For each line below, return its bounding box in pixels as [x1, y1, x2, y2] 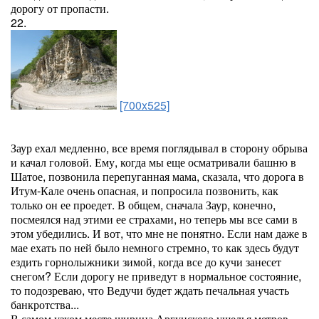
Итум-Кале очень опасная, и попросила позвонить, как [11, 182, 278, 199]
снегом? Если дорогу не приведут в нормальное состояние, [11, 268, 301, 284]
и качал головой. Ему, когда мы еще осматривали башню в [11, 154, 296, 170]
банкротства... [11, 296, 79, 313]
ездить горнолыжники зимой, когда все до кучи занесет [11, 253, 281, 270]
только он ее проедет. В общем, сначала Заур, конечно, [11, 197, 276, 213]
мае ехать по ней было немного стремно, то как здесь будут [11, 239, 299, 256]
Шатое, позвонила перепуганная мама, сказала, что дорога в [11, 168, 304, 184]
